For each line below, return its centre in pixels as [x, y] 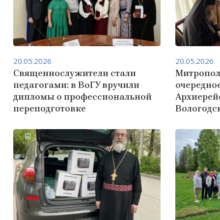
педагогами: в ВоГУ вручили [76, 85]
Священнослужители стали [75, 73]
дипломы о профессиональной [82, 97]
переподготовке [50, 109]
